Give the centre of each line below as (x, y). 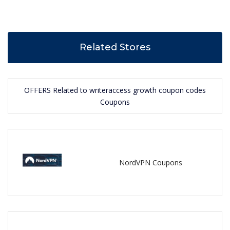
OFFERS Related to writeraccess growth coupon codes (115, 90)
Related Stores (115, 47)
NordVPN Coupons (150, 163)
